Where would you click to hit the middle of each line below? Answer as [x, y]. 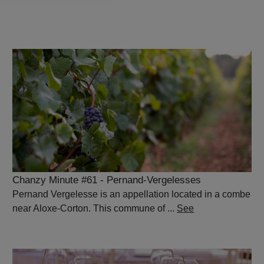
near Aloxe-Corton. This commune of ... [95, 209]
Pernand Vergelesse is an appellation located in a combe [132, 194]
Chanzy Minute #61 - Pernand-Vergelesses [107, 180]
